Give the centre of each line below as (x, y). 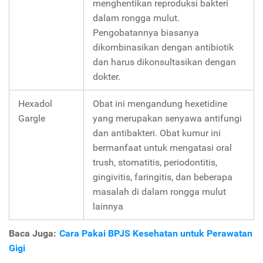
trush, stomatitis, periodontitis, (155, 162)
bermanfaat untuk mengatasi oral (162, 147)
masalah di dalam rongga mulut (159, 191)
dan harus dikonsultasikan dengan (164, 62)
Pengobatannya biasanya (146, 32)
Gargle (32, 118)
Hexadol (35, 103)
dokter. (107, 76)
